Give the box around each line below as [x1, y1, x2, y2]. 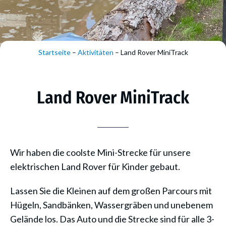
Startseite [38, 48, 71, 56]
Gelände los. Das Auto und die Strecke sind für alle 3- [10, 213, 214, 224]
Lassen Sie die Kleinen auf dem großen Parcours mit [10, 185, 212, 196]
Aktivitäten [77, 48, 114, 56]
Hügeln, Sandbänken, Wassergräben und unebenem [10, 199, 213, 210]
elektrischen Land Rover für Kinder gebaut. [10, 161, 180, 172]
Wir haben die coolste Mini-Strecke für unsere [10, 147, 191, 158]
